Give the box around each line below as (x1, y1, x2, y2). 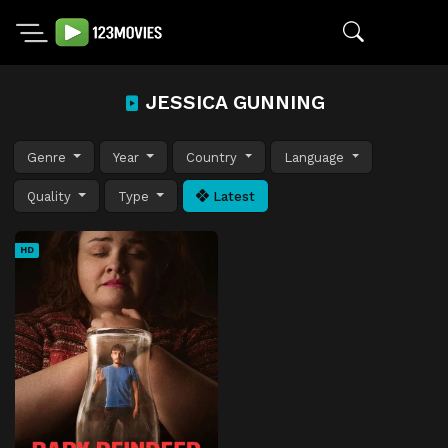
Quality (27, 188, 75, 204)
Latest (209, 188, 256, 204)
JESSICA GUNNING (139, 91, 325, 114)
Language (284, 149, 349, 165)
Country (186, 149, 242, 165)
